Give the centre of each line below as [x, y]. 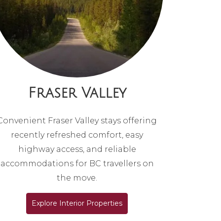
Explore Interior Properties [77, 203]
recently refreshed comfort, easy [77, 135]
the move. [77, 178]
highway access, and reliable [77, 149]
